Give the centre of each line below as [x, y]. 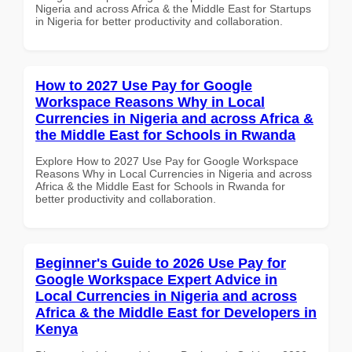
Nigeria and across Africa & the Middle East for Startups [173, 8]
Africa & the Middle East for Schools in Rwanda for [160, 186]
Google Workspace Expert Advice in [156, 279]
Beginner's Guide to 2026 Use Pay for [161, 263]
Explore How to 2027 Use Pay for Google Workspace [167, 161]
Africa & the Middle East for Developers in [176, 312]
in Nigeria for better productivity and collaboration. [159, 21]
